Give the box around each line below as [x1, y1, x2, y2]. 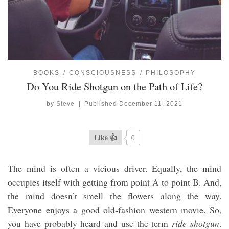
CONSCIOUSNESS [69, 69, 136, 77]
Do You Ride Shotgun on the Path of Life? [27, 79, 202, 94]
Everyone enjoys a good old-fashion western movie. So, [8, 203, 221, 216]
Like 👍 [94, 132, 117, 143]
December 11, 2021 [119, 100, 183, 107]
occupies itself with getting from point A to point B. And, [8, 176, 221, 189]
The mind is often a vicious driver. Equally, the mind [8, 162, 221, 175]
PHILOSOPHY [146, 69, 196, 77]
